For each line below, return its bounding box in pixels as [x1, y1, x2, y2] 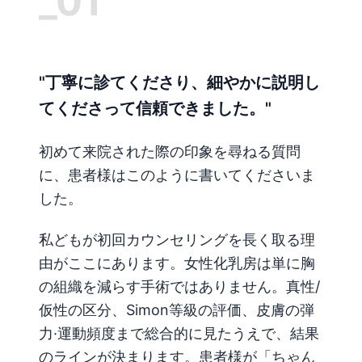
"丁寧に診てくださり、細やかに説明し [39, 73, 320, 92]
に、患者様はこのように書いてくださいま [39, 166, 315, 183]
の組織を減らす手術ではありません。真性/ [39, 278, 320, 295]
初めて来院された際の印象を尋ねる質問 [39, 142, 301, 160]
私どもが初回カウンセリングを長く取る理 [39, 231, 315, 248]
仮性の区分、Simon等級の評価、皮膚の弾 [39, 301, 314, 318]
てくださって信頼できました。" [39, 99, 271, 118]
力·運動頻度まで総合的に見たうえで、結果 [39, 325, 319, 342]
